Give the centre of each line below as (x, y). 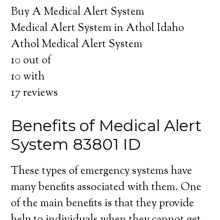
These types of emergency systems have (102, 171)
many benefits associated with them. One (106, 188)
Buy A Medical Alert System (78, 12)
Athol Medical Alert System (77, 45)
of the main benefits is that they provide (103, 204)
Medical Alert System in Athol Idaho (98, 28)
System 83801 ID (76, 144)
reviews (40, 93)
